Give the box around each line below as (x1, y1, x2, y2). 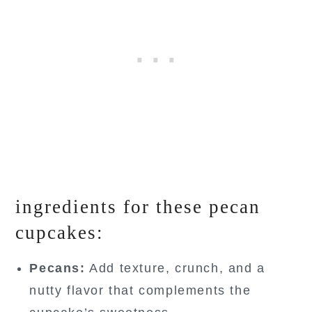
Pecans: (29, 261, 86, 276)
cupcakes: (15, 222, 104, 244)
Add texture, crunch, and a (85, 261, 265, 276)
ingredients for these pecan (15, 196, 261, 218)
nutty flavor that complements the (29, 283, 251, 298)
